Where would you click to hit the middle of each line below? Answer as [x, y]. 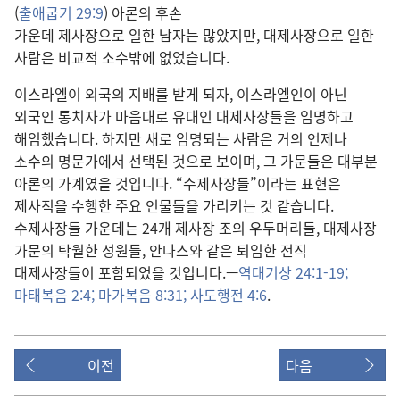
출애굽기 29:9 [61, 13]
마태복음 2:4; [54, 295]
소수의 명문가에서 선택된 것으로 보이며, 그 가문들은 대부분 [196, 161]
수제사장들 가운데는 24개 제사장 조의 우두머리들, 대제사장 [196, 228]
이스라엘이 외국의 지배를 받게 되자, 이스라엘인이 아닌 [181, 94]
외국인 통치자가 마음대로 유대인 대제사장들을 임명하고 [184, 117]
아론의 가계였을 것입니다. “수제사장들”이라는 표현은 [178, 183]
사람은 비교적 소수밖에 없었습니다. [122, 58]
